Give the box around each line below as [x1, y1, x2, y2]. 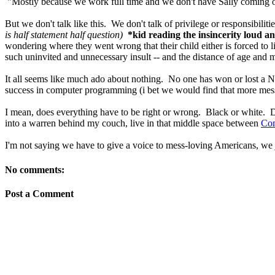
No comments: [5, 164, 64, 175]
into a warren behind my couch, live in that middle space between [5, 118, 261, 129]
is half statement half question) [5, 29, 123, 41]
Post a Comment [5, 188, 74, 199]
